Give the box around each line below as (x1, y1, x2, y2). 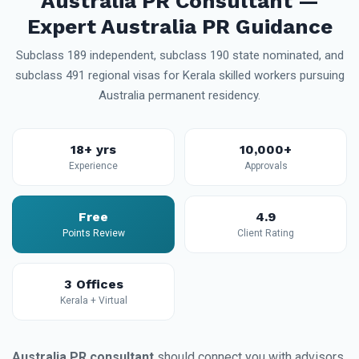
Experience (69, 160, 118, 171)
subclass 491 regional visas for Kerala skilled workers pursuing (14, 68, 345, 83)
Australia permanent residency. (99, 88, 260, 103)
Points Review (62, 228, 125, 239)
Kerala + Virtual (59, 295, 127, 306)
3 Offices (63, 276, 123, 292)
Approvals (244, 160, 288, 171)
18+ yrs (71, 142, 116, 157)
